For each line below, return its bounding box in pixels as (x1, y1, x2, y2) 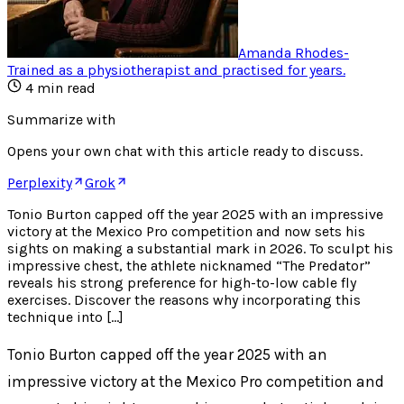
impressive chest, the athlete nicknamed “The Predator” (7, 256, 371, 274)
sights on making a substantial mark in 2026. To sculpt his (7, 239, 393, 257)
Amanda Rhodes (238, 43, 344, 61)
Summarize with (7, 110, 115, 128)
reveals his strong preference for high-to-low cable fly (7, 273, 356, 291)
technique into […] (7, 308, 124, 326)
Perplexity (7, 173, 72, 191)
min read (33, 78, 96, 96)
